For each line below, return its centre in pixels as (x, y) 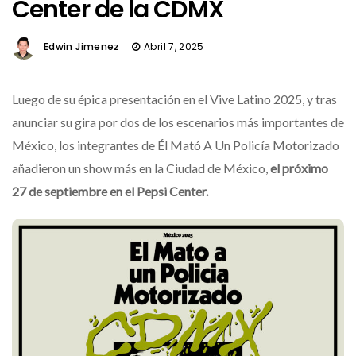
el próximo (299, 168)
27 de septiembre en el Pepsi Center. (110, 191)
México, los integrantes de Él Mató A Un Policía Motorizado (176, 145)
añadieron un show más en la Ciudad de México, (141, 168)
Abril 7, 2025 (174, 47)
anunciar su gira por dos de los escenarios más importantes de (178, 122)
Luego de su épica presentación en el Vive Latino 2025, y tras (174, 99)
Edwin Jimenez (82, 47)
